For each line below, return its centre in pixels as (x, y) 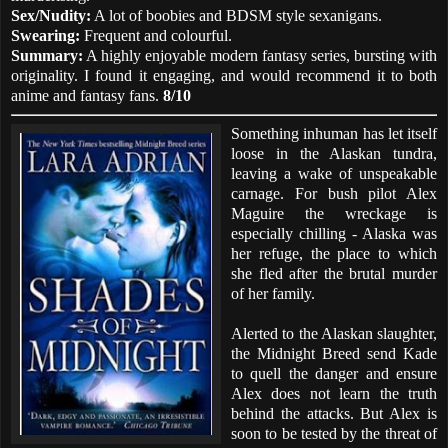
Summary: (47, 55)
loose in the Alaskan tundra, (334, 153)
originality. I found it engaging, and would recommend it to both (224, 75)
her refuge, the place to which (334, 253)
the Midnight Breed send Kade (334, 353)
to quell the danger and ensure (334, 373)
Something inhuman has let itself (334, 133)
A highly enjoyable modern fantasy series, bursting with (260, 55)
